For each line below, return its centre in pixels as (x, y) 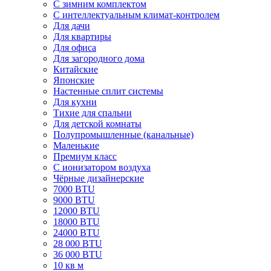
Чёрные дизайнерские (99, 178)
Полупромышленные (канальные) (123, 134)
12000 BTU (77, 211)
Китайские (76, 69)
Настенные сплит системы (108, 91)
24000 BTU (77, 232)
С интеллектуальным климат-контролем (136, 15)
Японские (74, 80)
